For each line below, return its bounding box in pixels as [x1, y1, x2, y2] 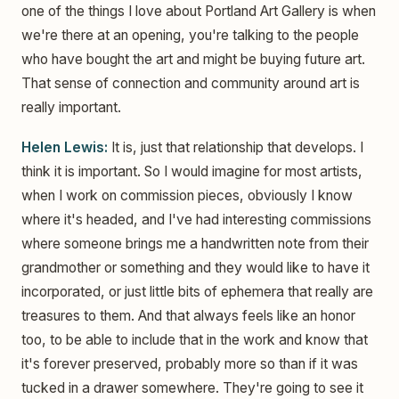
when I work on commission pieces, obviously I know [21, 187, 353, 205]
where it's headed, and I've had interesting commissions [21, 211, 371, 229]
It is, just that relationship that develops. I [108, 139, 363, 157]
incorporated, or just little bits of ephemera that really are [21, 283, 373, 301]
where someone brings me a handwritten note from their [21, 235, 369, 253]
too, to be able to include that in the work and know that [21, 331, 368, 349]
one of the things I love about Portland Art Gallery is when [21, 3, 376, 20]
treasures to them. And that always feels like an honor [21, 307, 355, 325]
